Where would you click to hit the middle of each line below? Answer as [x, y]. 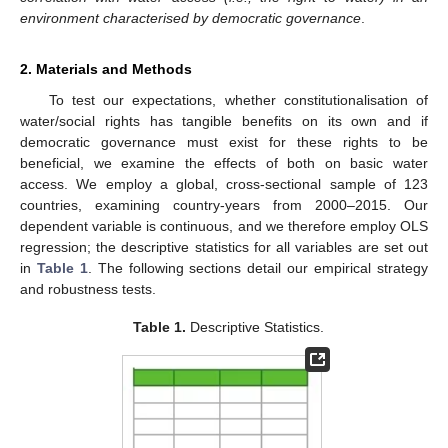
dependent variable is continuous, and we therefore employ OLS [224, 226]
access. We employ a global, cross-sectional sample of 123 [224, 184]
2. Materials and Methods [106, 69]
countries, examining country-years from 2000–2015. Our [224, 205]
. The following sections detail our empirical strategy [258, 268]
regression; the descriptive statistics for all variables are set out [224, 247]
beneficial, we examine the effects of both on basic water [224, 163]
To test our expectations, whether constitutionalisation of [238, 100]
